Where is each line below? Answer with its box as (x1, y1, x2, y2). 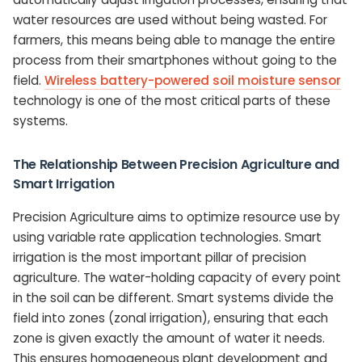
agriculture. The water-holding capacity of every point (13, 269, 341, 287)
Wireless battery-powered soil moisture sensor (44, 72, 341, 90)
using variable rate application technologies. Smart (13, 229, 322, 246)
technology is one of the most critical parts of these (13, 92, 330, 110)
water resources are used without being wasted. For (13, 11, 327, 29)
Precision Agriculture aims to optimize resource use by (13, 208, 340, 226)
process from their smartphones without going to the (13, 52, 337, 69)
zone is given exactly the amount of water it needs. (13, 330, 325, 347)
